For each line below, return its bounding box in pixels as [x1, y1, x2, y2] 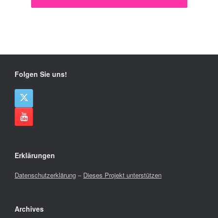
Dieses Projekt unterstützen [83, 170, 162, 180]
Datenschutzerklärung [15, 170, 76, 180]
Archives [15, 204, 44, 214]
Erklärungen [15, 150, 55, 161]
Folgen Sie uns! [15, 69, 67, 79]
